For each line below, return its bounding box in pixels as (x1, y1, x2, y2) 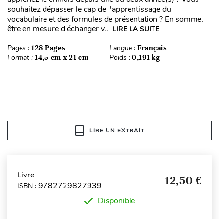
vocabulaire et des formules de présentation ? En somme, (7, 14, 203, 25)
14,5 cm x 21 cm (35, 53, 89, 62)
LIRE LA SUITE (112, 24, 159, 34)
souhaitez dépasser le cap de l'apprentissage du (7, 4, 171, 15)
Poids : (109, 53, 132, 63)
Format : (7, 53, 35, 63)
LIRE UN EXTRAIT (89, 127, 145, 135)
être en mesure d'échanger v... (7, 23, 110, 35)
